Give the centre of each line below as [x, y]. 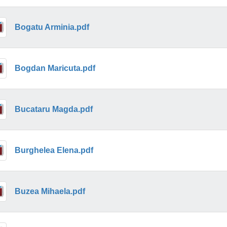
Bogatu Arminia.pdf [52, 27]
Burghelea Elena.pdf [54, 150]
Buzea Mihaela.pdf [50, 191]
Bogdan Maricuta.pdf [55, 68]
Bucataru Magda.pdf [53, 109]
